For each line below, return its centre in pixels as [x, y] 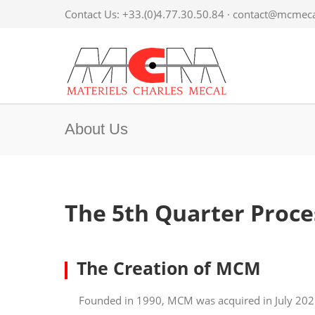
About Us [96, 129]
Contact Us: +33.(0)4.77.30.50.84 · [149, 14]
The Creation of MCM [168, 268]
